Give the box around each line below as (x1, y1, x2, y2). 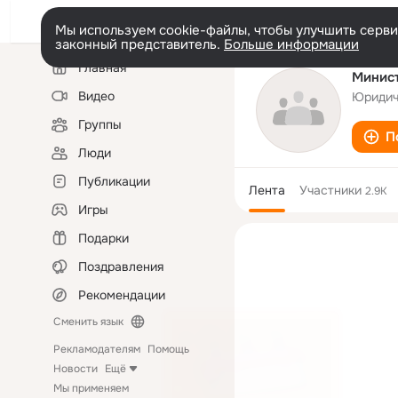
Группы (78, 116, 122, 132)
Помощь (147, 342, 189, 356)
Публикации (78, 173, 150, 189)
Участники (299, 182, 362, 198)
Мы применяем (53, 381, 129, 395)
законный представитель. (55, 36, 224, 53)
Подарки (78, 230, 129, 246)
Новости (53, 362, 98, 376)
